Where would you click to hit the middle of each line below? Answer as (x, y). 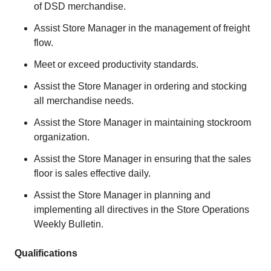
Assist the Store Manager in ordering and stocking (140, 86)
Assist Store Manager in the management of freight (142, 28)
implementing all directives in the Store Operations (142, 210)
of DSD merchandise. (80, 6)
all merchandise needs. (84, 101)
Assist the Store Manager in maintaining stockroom (142, 122)
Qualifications (46, 253)
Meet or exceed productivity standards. (116, 64)
